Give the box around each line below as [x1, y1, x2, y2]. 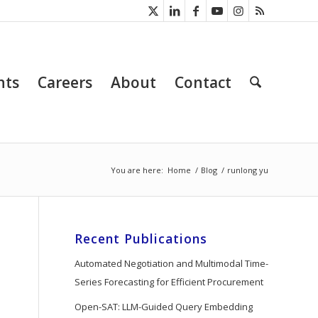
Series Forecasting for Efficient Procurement [75, 275, 264, 288]
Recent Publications [75, 230, 208, 247]
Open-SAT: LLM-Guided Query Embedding [75, 300, 253, 313]
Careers [37, 72, 92, 92]
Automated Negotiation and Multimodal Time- [75, 257, 269, 270]
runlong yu [227, 164, 268, 175]
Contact [174, 72, 231, 92]
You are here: [111, 164, 163, 175]
